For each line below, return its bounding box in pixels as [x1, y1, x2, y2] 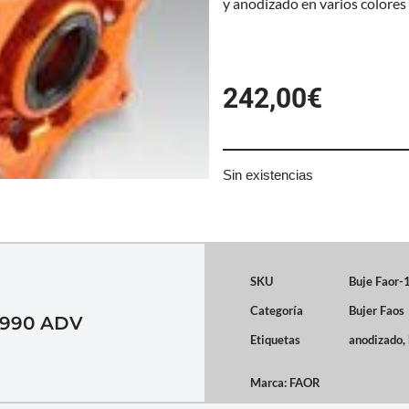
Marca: [250, 375, 289, 390]
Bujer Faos [349, 303, 404, 318]
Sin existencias [223, 168, 313, 183]
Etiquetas [250, 332, 300, 347]
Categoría [250, 303, 303, 318]
